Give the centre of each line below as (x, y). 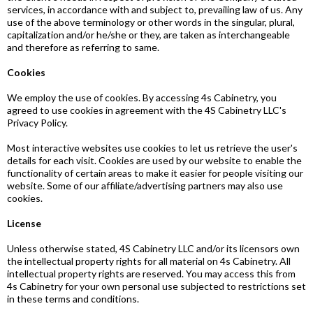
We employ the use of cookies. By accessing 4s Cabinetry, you (142, 97)
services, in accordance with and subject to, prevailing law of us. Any (155, 9)
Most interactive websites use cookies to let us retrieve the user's (152, 148)
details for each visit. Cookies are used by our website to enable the (154, 160)
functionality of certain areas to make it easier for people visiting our (155, 173)
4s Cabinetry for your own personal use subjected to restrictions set (156, 286)
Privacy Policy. (37, 123)
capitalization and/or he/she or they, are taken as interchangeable (148, 35)
